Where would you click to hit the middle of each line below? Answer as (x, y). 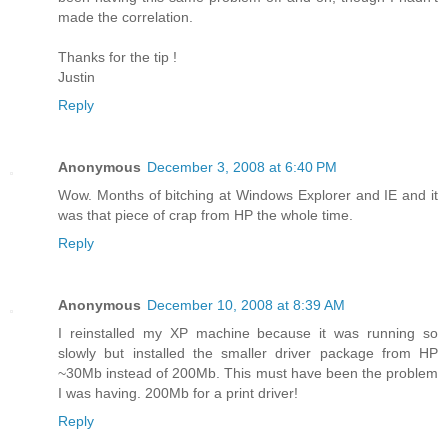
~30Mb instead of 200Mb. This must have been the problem (248, 373)
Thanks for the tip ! (117, 57)
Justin (76, 77)
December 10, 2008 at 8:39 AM (246, 305)
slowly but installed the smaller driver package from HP (248, 353)
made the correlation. (125, 17)
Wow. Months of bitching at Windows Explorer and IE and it (248, 195)
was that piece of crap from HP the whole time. (205, 215)
